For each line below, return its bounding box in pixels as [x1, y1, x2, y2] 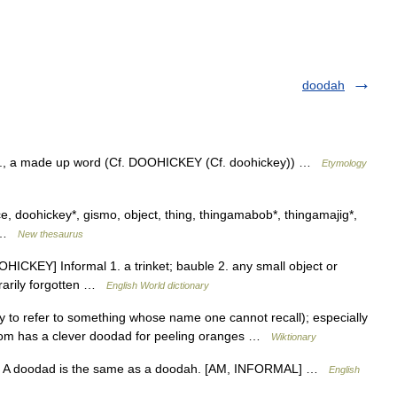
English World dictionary [106, 280, 209, 291]
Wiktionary [271, 331, 316, 342]
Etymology [322, 158, 367, 168]
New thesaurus [18, 229, 83, 239]
